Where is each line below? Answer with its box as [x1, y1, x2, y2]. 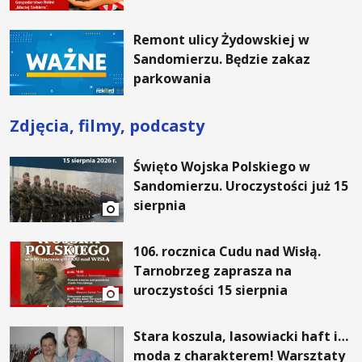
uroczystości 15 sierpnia [133, 281, 288, 300]
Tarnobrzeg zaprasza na [133, 262, 293, 280]
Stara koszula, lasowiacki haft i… [133, 327, 349, 346]
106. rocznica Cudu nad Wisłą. [133, 242, 322, 261]
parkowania [133, 69, 212, 88]
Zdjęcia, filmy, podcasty [10, 115, 204, 137]
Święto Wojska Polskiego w [133, 158, 311, 176]
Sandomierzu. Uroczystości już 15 [133, 177, 349, 196]
